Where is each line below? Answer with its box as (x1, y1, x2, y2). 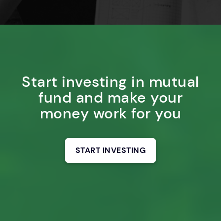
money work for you (39, 103, 182, 123)
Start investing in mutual (22, 72, 199, 91)
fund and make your (38, 87, 183, 107)
